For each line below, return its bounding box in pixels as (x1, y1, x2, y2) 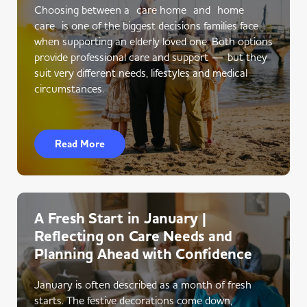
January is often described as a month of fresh (34, 278, 251, 291)
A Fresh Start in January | (34, 208, 206, 229)
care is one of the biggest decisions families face (34, 19, 258, 32)
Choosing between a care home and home (34, 3, 244, 16)
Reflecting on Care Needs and (34, 226, 232, 247)
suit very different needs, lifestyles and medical (34, 66, 247, 79)
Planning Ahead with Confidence (34, 244, 252, 265)
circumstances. (34, 82, 104, 95)
